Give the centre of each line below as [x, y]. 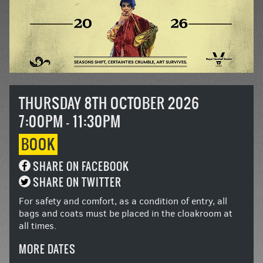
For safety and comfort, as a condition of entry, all [123, 201]
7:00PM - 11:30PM [70, 121]
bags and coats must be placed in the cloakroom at [126, 213]
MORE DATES [47, 249]
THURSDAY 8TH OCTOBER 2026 [109, 103]
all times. [38, 225]
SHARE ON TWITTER [77, 182]
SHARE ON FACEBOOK [81, 166]
